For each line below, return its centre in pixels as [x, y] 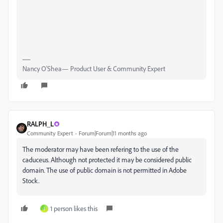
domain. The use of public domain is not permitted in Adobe [105, 170]
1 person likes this [74, 209]
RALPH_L [40, 124]
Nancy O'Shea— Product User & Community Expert [94, 69]
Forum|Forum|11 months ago [113, 133]
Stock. [31, 181]
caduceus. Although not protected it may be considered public [107, 160]
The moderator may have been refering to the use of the [101, 149]
